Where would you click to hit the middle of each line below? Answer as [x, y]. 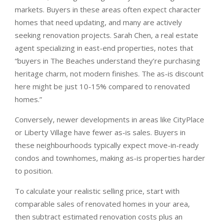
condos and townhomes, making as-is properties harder [110, 158]
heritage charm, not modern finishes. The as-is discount [109, 74]
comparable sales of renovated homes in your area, [102, 204]
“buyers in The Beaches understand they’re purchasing [108, 61]
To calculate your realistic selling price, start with [97, 191]
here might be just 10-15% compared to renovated [102, 86]
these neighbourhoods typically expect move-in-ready [107, 145]
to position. [34, 171]
